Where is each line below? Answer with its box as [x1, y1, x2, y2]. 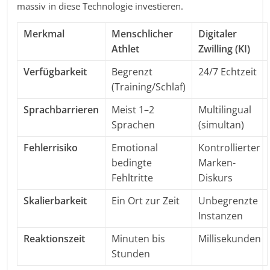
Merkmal [24, 27, 65, 41]
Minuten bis [111, 232, 166, 246]
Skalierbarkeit [24, 194, 87, 208]
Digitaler [198, 27, 237, 41]
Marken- [198, 156, 236, 170]
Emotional [111, 141, 159, 155]
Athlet [111, 42, 140, 56]
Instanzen [198, 209, 243, 223]
